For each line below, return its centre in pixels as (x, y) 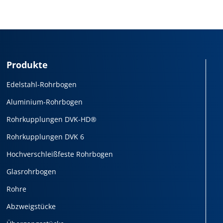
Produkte (27, 65)
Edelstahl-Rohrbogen (42, 84)
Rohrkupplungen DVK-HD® (52, 119)
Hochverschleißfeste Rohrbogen (60, 154)
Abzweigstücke (31, 206)
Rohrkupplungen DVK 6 (46, 137)
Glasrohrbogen (32, 171)
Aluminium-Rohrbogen (45, 102)
